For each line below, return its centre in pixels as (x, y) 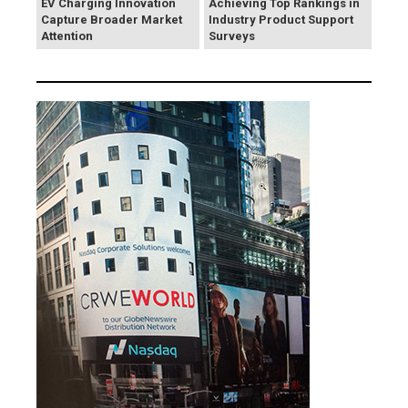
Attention (67, 36)
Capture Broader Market (112, 20)
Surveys (232, 36)
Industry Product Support (281, 20)
